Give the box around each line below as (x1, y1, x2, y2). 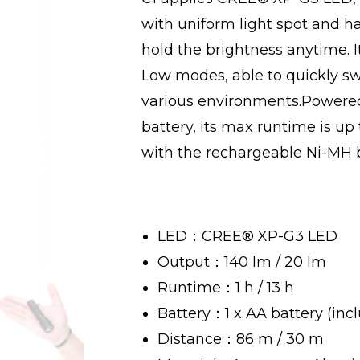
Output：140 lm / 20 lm (157, 253, 326, 271)
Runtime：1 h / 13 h (157, 279, 294, 297)
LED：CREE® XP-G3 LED (157, 227, 337, 245)
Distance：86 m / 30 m (157, 330, 324, 348)
